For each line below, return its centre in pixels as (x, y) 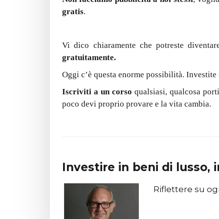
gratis (73, 11)
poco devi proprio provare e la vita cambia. (137, 104)
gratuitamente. (89, 57)
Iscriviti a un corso (97, 92)
